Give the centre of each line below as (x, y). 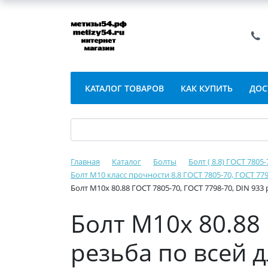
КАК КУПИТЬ (207, 88)
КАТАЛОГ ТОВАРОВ (124, 88)
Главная (85, 162)
